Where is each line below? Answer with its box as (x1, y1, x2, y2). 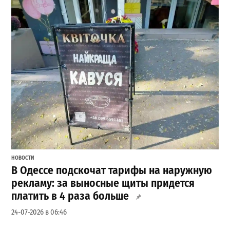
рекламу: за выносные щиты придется (11, 176, 195, 190)
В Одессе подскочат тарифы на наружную (11, 163, 213, 177)
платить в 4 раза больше (11, 189, 129, 203)
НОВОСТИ (11, 155, 35, 162)
